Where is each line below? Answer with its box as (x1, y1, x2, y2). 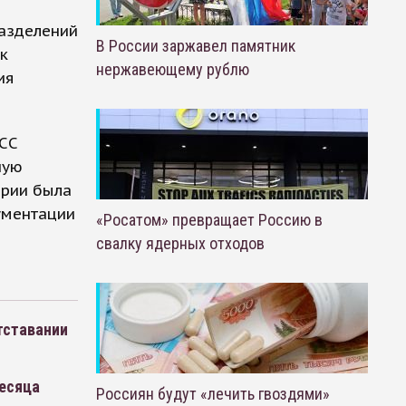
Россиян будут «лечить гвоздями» (95, 384, 330, 403)
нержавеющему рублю (95, 60, 249, 79)
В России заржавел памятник (95, 36, 295, 55)
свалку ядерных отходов (95, 234, 265, 253)
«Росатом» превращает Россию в (95, 210, 323, 229)
